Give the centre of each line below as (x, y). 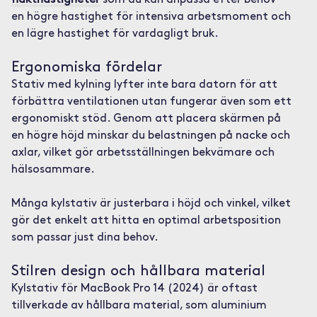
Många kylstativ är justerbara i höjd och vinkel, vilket (151, 204)
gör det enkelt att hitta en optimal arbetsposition (146, 221)
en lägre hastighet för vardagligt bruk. (115, 34)
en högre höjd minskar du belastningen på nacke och (150, 136)
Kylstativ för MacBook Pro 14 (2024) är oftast (134, 289)
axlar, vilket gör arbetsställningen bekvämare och (143, 153)
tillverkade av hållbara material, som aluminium (139, 306)
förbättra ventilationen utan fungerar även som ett (151, 102)
